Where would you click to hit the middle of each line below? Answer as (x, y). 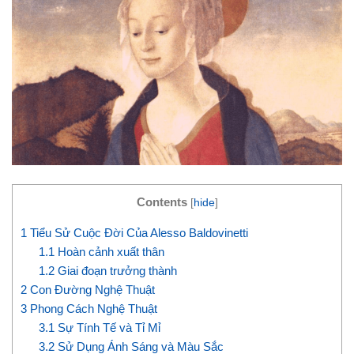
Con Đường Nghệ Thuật (91, 290)
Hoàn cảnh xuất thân (110, 252)
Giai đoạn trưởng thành (116, 271)
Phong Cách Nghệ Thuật (92, 309)
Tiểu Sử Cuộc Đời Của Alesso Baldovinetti (137, 233)
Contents (162, 202)
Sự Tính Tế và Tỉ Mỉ (108, 328)
